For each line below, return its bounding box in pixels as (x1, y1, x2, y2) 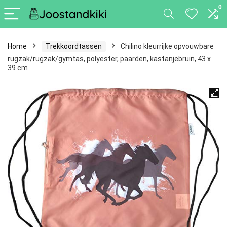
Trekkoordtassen (46, 42, 102, 50)
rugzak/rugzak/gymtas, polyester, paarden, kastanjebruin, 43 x (8, 55, 211, 63)
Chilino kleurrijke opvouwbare (121, 42, 214, 50)
